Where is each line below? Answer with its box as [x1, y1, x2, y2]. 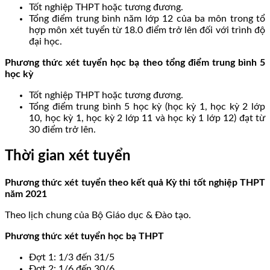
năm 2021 [5, 189, 47, 199]
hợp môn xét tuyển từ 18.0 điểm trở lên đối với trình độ [29, 25, 265, 36]
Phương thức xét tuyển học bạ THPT [5, 231, 164, 242]
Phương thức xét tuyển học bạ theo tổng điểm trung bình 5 [5, 58, 265, 68]
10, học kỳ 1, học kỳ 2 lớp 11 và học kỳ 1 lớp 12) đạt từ [29, 113, 265, 124]
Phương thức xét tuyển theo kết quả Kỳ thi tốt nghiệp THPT [5, 178, 265, 188]
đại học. [29, 37, 62, 47]
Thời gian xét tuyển [5, 149, 131, 164]
